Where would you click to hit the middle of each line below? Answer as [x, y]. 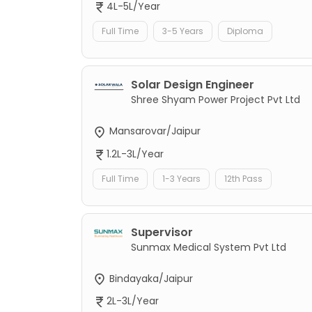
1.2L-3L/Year [135, 154]
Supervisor [162, 232]
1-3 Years [181, 178]
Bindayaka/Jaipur [150, 278]
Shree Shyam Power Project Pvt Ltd [216, 100]
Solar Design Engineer [193, 85]
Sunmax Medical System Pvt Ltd [209, 247]
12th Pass [243, 178]
